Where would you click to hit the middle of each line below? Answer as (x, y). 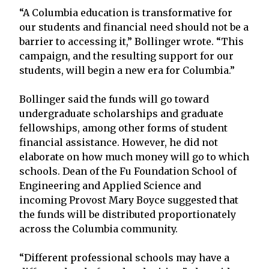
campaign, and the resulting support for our (126, 56)
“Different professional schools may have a (124, 257)
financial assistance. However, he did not (119, 142)
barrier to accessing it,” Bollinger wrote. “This (131, 41)
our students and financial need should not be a (134, 27)
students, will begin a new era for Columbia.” (127, 70)
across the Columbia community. (98, 228)
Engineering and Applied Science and (110, 185)
